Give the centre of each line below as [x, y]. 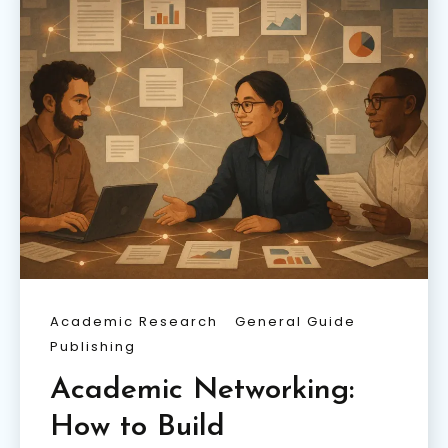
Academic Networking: [202, 391]
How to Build [137, 428]
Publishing [93, 347]
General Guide [295, 322]
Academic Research [134, 322]
